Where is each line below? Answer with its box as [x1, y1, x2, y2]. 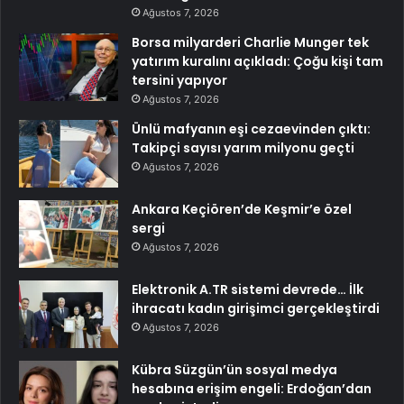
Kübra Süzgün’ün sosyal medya [132, 361, 337, 380]
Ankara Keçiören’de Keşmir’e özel [132, 200, 352, 219]
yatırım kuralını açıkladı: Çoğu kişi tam [132, 52, 383, 71]
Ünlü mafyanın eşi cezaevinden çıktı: [132, 120, 371, 139]
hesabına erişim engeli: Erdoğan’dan [132, 380, 372, 399]
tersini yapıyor [132, 71, 227, 90]
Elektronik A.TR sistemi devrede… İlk [132, 280, 363, 299]
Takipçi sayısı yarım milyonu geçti [132, 139, 354, 158]
